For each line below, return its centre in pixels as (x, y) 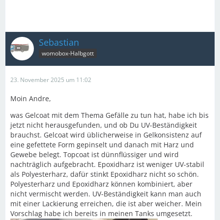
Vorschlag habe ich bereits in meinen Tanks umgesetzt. (101, 213)
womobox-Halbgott (68, 54)
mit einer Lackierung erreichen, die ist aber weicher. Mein (106, 203)
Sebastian (59, 42)
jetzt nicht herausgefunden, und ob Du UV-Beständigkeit (104, 125)
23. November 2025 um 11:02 (51, 80)
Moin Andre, (31, 98)
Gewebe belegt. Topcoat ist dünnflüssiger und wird (95, 154)
